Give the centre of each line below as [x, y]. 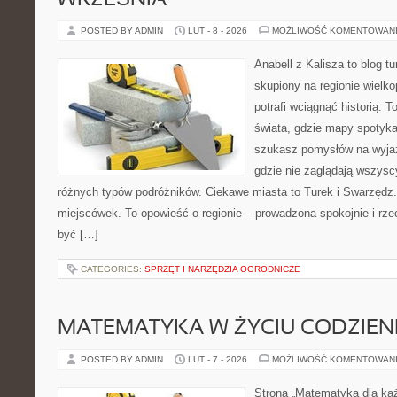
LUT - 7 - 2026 [218, 359]
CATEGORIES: [113, 269]
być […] [78, 234]
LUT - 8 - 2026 [218, 31]
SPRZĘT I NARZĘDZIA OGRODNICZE [222, 269]
